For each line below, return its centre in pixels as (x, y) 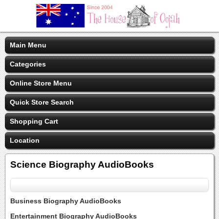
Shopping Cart (34, 121)
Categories (28, 64)
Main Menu (28, 45)
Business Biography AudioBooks (66, 201)
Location (25, 140)
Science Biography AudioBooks (82, 164)
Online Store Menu (41, 83)
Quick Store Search (42, 102)
